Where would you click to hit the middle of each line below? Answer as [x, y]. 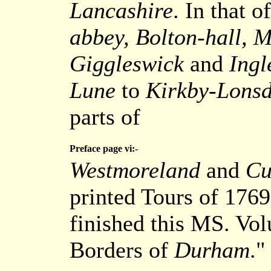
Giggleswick [127, 64]
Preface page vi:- [104, 149]
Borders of [122, 250]
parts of [105, 117]
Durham [212, 250]
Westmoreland [135, 170]
